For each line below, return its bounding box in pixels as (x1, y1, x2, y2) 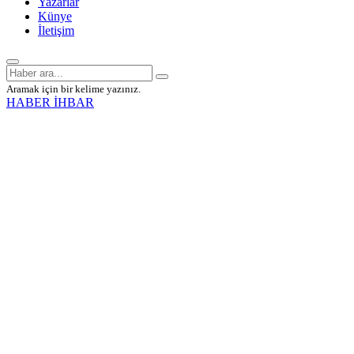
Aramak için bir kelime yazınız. (6, 83, 141, 96)
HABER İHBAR (6, 96, 94, 110)
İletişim (38, 24, 74, 38)
